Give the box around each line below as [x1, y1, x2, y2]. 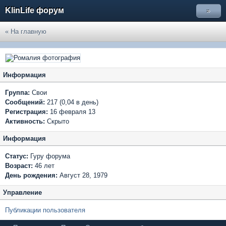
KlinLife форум [5, 6, 64, 15]
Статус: [5, 152, 28, 160]
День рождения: [5, 172, 58, 179]
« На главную [5, 28, 46, 35]
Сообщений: [5, 98, 47, 106]
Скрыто [45, 118, 69, 125]
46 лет [33, 162, 54, 169]
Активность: [5, 118, 45, 125]
